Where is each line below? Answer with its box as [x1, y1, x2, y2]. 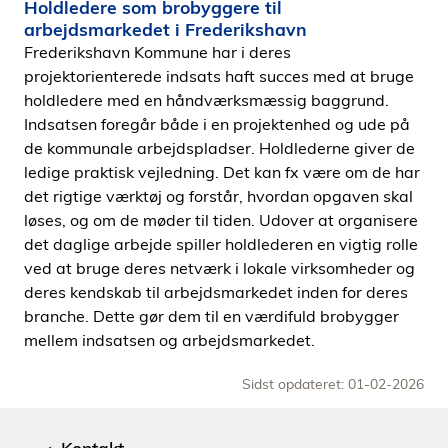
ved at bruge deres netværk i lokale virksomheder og [24, 258, 415, 278]
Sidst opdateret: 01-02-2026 [242, 375, 424, 392]
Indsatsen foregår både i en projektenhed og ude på [24, 114, 410, 134]
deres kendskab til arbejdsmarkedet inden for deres [24, 282, 408, 302]
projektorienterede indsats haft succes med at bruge [24, 66, 414, 86]
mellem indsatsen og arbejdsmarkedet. [24, 330, 315, 350]
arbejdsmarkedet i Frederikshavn [24, 18, 307, 40]
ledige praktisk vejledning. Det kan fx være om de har [24, 162, 420, 182]
